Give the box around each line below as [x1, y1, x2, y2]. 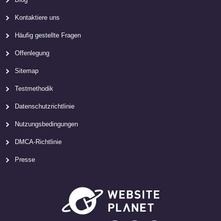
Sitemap [15, 67, 38, 74]
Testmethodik [15, 85, 53, 92]
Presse [15, 156, 35, 163]
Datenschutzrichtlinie [15, 103, 74, 110]
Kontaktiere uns [15, 14, 60, 21]
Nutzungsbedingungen [15, 120, 78, 128]
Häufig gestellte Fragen [15, 32, 81, 39]
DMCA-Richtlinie [15, 138, 62, 146]
